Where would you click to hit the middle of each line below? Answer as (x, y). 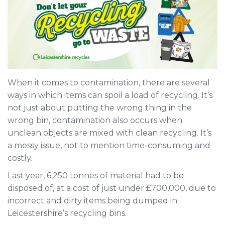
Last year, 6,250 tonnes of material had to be (96, 176)
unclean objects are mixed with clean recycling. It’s (109, 133)
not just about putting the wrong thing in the (100, 108)
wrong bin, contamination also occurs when (95, 121)
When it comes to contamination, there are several (109, 83)
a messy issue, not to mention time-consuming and (109, 146)
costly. (20, 158)
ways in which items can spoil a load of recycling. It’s (110, 95)
